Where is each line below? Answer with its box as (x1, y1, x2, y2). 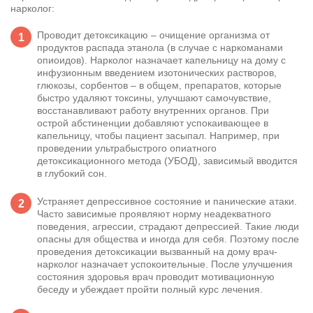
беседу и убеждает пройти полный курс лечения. (37, 284, 263, 296)
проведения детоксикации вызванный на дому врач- (37, 246, 277, 258)
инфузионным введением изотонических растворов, (37, 67, 277, 79)
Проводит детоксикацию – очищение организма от (37, 29, 270, 41)
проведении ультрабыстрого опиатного (37, 143, 217, 154)
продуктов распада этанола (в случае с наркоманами (37, 42, 283, 54)
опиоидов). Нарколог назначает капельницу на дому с (37, 54, 286, 66)
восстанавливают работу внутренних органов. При (37, 105, 269, 117)
